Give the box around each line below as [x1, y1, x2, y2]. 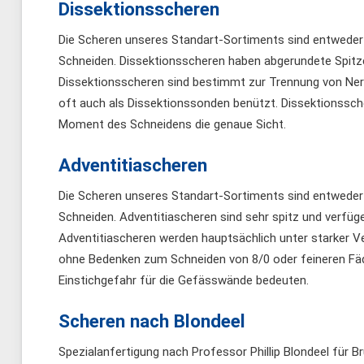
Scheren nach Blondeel [58, 310, 245, 332]
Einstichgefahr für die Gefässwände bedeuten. [58, 273, 309, 288]
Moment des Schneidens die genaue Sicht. [58, 117, 286, 132]
